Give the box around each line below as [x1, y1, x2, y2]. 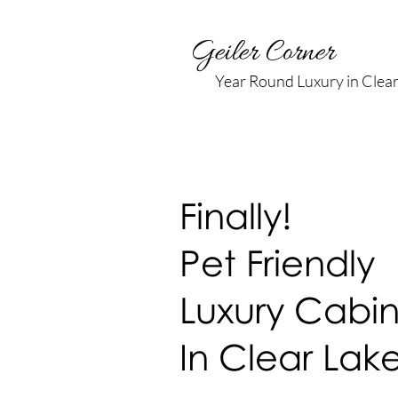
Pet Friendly [179, 241, 375, 284]
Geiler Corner [190, 34, 342, 73]
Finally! [179, 194, 302, 237]
